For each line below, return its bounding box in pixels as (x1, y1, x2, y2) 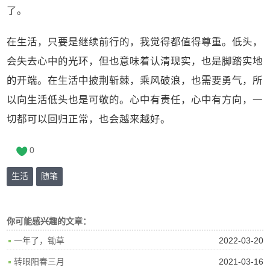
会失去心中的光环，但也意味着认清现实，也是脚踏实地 (7, 55, 263, 67)
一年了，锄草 (14, 236, 65, 245)
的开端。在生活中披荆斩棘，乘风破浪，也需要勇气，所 (7, 75, 263, 86)
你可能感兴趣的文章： (7, 216, 92, 226)
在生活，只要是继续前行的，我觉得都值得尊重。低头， (7, 36, 263, 48)
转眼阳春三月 (14, 257, 65, 266)
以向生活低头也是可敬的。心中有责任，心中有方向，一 (7, 94, 263, 105)
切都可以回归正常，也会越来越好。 (7, 113, 171, 125)
